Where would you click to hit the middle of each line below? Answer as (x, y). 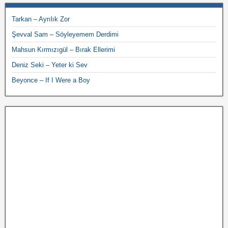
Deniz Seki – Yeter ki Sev (50, 65)
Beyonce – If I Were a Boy (51, 80)
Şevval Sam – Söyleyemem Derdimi (65, 34)
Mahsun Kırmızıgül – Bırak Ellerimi (63, 50)
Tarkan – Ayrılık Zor (41, 19)
